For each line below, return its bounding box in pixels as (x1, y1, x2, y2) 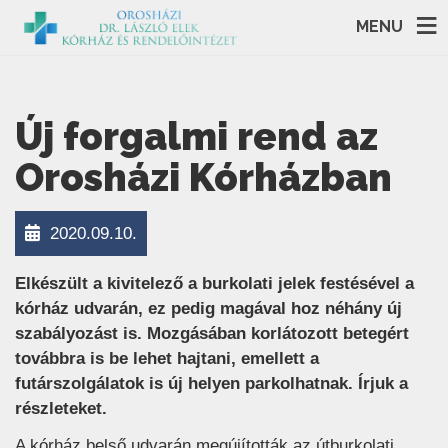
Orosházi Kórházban (15, 154, 392, 200)
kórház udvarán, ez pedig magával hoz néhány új (15, 298, 402, 318)
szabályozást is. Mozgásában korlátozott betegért (15, 323, 409, 343)
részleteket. (15, 398, 107, 418)
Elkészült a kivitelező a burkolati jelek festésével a (15, 273, 414, 293)
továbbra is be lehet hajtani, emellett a (15, 348, 319, 368)
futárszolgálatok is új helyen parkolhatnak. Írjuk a (15, 373, 408, 393)
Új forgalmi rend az (15, 113, 378, 159)
